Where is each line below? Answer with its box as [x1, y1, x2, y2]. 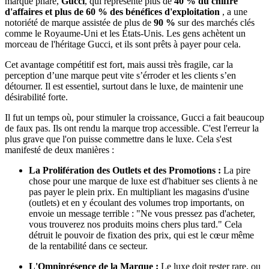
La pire [221, 165, 250, 176]
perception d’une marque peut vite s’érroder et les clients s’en [5, 70, 236, 81]
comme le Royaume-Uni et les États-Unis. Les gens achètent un [5, 28, 246, 39]
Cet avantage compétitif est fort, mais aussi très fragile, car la [5, 59, 233, 70]
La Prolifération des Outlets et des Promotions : [29, 165, 221, 176]
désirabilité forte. [5, 92, 68, 103]
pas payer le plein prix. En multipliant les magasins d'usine [29, 187, 249, 198]
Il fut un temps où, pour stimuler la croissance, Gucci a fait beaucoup [5, 112, 264, 123]
